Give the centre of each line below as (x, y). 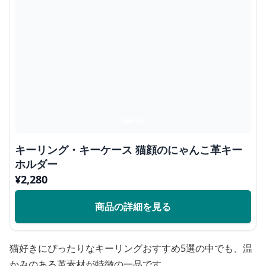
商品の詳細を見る (133, 207)
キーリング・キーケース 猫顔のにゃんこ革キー (129, 150)
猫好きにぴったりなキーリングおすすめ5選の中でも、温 (131, 248)
